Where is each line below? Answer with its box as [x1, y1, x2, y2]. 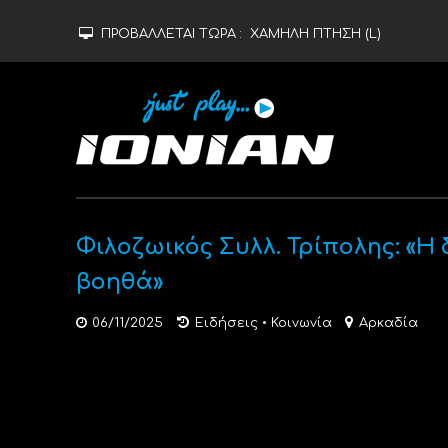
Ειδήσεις [194, 316, 258, 330]
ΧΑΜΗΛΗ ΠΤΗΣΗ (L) [249, 27, 381, 41]
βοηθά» [75, 270, 163, 294]
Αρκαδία [358, 316, 418, 330]
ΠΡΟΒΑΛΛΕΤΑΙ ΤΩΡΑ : [100, 27, 246, 41]
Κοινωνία [270, 316, 332, 330]
